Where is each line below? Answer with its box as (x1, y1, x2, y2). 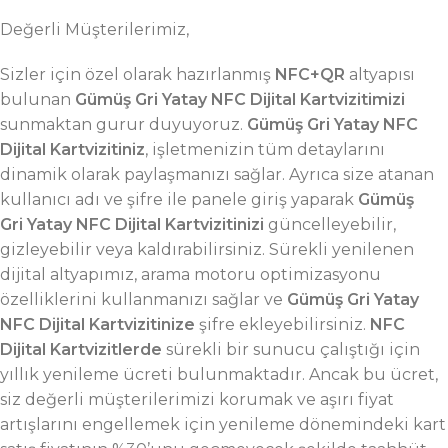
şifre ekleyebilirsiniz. (195, 315, 370, 334)
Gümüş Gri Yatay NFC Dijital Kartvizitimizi (71, 90, 405, 109)
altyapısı (349, 65, 415, 84)
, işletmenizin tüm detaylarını (145, 140, 385, 159)
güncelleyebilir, (264, 215, 396, 234)
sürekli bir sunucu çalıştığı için (162, 340, 420, 359)
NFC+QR (275, 65, 349, 84)
